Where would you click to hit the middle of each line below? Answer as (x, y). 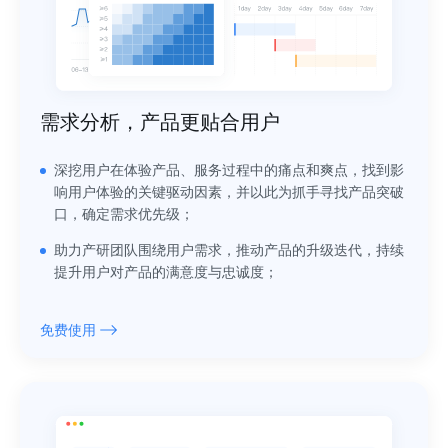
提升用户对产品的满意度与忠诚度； (166, 273)
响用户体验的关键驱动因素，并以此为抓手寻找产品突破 (229, 193)
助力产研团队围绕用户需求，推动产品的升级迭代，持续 (229, 251)
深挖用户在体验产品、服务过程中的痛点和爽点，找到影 (229, 171)
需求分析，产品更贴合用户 (160, 122)
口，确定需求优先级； (124, 215)
